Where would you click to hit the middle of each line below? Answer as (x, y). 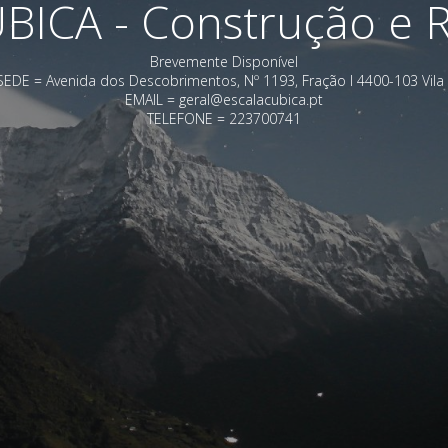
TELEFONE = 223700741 (224, 118)
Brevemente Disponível (224, 61)
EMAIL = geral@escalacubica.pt (224, 99)
